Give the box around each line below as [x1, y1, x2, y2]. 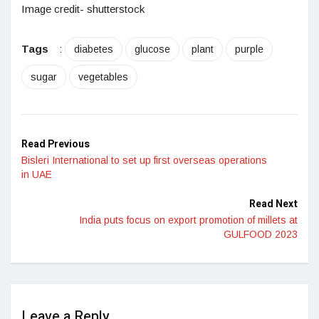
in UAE [21, 168, 52, 180]
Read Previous [21, 136, 90, 152]
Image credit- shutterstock [21, 2, 145, 15]
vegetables [78, 70, 128, 83]
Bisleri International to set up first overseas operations [21, 154, 267, 166]
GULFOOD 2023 [224, 228, 298, 240]
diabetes [74, 43, 113, 55]
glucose [135, 43, 170, 55]
